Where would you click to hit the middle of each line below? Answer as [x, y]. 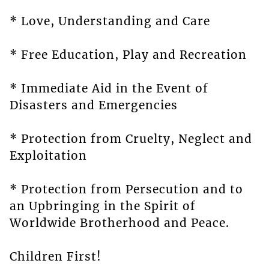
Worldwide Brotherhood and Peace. [119, 223]
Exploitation [48, 156]
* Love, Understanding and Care [110, 21]
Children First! [55, 257]
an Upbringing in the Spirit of [102, 206]
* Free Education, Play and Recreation [128, 55]
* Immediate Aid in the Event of [109, 89]
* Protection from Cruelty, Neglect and [131, 139]
